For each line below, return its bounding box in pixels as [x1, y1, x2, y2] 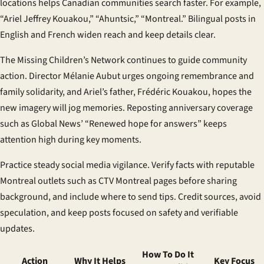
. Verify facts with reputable [147, 159, 255, 171]
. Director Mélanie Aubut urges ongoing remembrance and [25, 70, 254, 82]
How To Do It [142, 248, 194, 261]
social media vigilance [61, 159, 147, 171]
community [202, 54, 247, 67]
